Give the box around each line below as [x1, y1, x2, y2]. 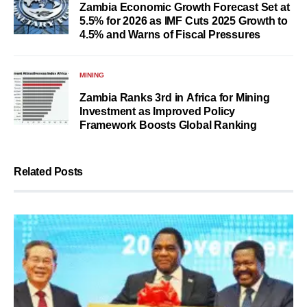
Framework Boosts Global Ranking [79, 119, 257, 132]
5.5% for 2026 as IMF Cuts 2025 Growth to [79, 15, 288, 27]
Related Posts [14, 166, 83, 178]
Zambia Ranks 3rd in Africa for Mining [79, 92, 270, 104]
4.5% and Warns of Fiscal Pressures [79, 29, 261, 41]
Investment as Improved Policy [79, 106, 236, 118]
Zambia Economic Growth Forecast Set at [79, 1, 290, 14]
